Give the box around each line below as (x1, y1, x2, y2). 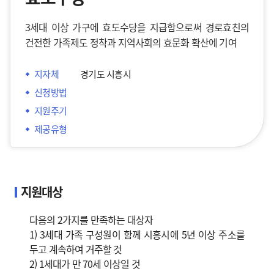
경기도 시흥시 (80, 67, 131, 80)
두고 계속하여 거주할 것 (29, 242, 122, 256)
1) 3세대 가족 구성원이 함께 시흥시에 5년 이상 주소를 (29, 227, 245, 242)
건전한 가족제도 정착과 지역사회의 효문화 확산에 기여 (25, 35, 237, 50)
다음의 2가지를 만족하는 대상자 (29, 212, 154, 227)
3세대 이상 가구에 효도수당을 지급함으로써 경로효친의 (25, 20, 249, 34)
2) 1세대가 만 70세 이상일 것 (29, 256, 140, 271)
